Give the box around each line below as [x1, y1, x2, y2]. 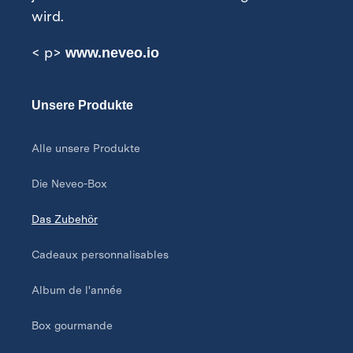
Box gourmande [32, 319, 113, 333]
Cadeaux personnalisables [32, 248, 169, 262]
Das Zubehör [32, 213, 98, 226]
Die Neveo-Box [32, 177, 107, 191]
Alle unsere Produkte [32, 142, 140, 155]
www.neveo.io [65, 45, 159, 61]
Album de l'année [32, 284, 122, 297]
